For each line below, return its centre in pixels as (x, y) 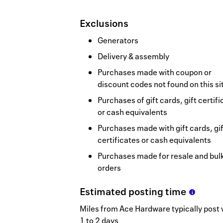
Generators (118, 41)
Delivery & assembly (133, 56)
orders (109, 168)
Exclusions (104, 23)
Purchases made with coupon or (155, 72)
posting (147, 192)
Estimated (104, 192)
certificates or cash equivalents (154, 140)
